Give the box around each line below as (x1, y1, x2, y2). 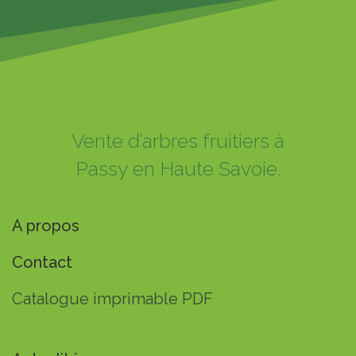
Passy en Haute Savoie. (75, 157, 281, 180)
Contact (12, 253, 72, 272)
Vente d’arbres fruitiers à (72, 129, 284, 153)
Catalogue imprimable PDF (12, 289, 213, 308)
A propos (12, 216, 79, 235)
